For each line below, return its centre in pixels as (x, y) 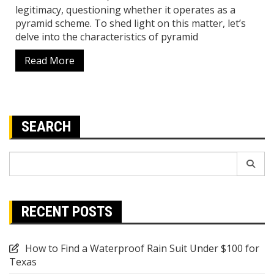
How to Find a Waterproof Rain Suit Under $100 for (142, 248)
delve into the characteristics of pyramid (107, 36)
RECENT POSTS (67, 211)
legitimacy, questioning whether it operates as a (125, 9)
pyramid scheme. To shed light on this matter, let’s (131, 23)
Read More (50, 60)
